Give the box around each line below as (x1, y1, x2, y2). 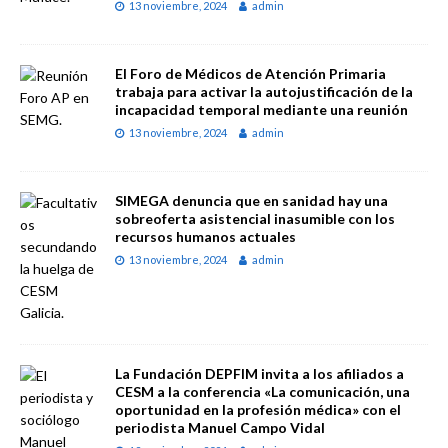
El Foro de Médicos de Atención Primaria (115, 64, 386, 82)
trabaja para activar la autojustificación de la (115, 82, 413, 100)
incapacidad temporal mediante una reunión (115, 100, 408, 118)
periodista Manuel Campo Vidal (115, 418, 325, 436)
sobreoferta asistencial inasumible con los (115, 209, 395, 227)
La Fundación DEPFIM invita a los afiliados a (115, 364, 404, 382)
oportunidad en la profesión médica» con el (115, 400, 401, 418)
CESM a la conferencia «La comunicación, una (115, 382, 410, 400)
